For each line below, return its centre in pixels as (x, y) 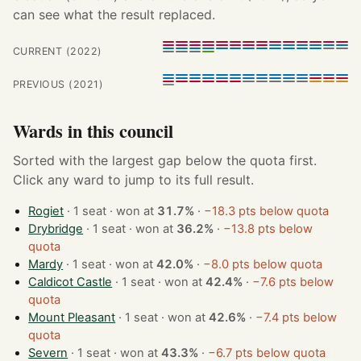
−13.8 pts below (268, 229)
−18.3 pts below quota (267, 212)
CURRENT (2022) (58, 51)
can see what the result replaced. (114, 14)
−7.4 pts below (297, 318)
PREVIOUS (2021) (58, 85)
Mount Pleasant (72, 318)
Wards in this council (93, 131)
